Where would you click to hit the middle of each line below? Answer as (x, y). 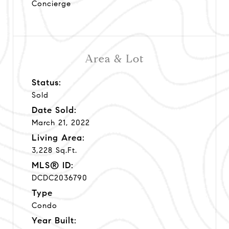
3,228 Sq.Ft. (54, 150)
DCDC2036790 (60, 178)
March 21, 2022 (61, 122)
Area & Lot (114, 59)
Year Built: (54, 220)
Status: (47, 82)
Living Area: (58, 138)
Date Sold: (54, 110)
